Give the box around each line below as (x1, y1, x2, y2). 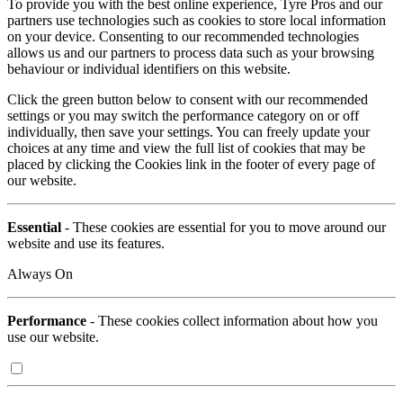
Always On (7, 265, 73, 282)
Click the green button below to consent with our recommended (7, 91, 368, 107)
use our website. (7, 328, 99, 345)
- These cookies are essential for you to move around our (61, 219, 386, 235)
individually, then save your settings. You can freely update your (7, 123, 370, 139)
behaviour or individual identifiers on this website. (7, 60, 291, 76)
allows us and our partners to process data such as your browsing (7, 44, 374, 60)
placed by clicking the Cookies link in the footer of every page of (7, 156, 375, 172)
